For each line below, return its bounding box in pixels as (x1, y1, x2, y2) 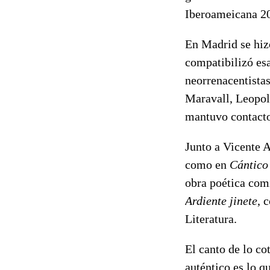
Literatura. (185, 212, 237, 225)
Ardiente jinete (185, 193, 257, 207)
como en (185, 157, 230, 171)
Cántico (230, 157, 268, 171)
